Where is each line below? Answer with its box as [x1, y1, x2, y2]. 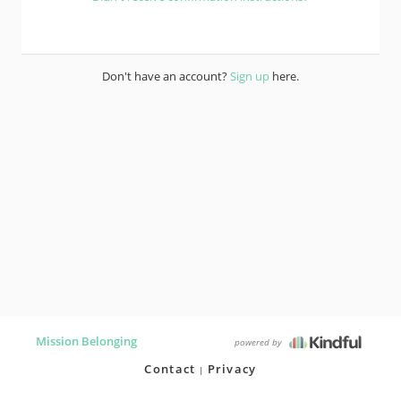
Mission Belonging [36, 333, 137, 349]
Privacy [207, 361, 257, 377]
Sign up [230, 68, 269, 84]
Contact [144, 361, 196, 377]
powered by [235, 336, 285, 348]
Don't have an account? [102, 68, 230, 84]
